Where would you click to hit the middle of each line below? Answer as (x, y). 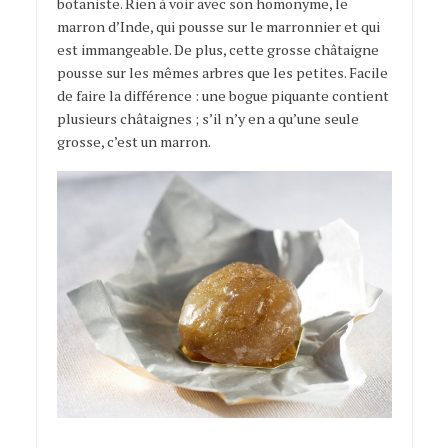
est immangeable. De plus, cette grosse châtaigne (217, 50)
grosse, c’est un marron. (133, 142)
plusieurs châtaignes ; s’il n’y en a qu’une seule (207, 119)
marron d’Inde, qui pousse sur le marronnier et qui (218, 27)
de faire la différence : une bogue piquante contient (222, 96)
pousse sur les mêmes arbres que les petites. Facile (222, 73)
